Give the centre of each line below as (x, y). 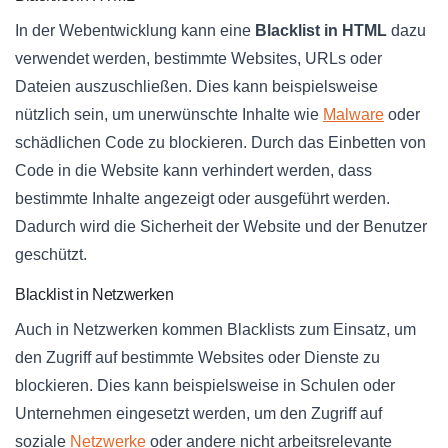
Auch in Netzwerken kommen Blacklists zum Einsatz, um (215, 329)
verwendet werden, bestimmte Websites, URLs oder (198, 58)
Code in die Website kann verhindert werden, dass (193, 170)
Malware (353, 114)
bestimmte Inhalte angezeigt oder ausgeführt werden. (202, 198)
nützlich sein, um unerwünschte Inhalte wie (169, 114)
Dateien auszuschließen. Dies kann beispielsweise (196, 86)
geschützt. (51, 254)
